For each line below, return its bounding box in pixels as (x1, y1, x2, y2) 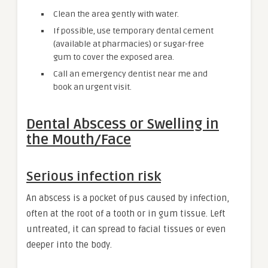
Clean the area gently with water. (53, 8, 179, 19)
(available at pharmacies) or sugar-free (53, 38, 204, 49)
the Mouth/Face (26, 130, 131, 148)
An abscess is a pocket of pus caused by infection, (26, 192, 229, 203)
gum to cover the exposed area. (53, 51, 174, 62)
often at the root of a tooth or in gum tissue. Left (26, 208, 226, 219)
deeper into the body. (26, 239, 112, 250)
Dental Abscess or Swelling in (26, 115, 219, 133)
